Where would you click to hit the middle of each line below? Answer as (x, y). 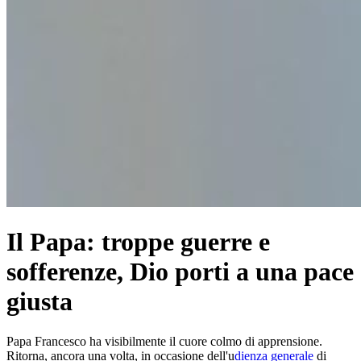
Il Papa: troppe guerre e (138, 242)
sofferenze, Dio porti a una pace (180, 272)
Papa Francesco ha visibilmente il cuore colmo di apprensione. (164, 341)
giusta (39, 302)
